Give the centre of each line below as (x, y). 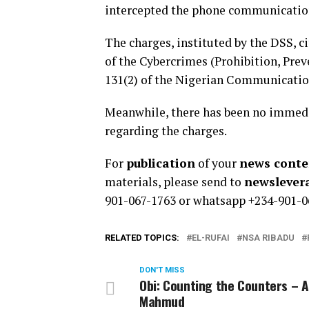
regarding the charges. (166, 130)
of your (217, 163)
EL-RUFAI (211, 237)
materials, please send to (175, 181)
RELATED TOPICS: (142, 237)
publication (161, 163)
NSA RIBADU (268, 237)
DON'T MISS (162, 270)
